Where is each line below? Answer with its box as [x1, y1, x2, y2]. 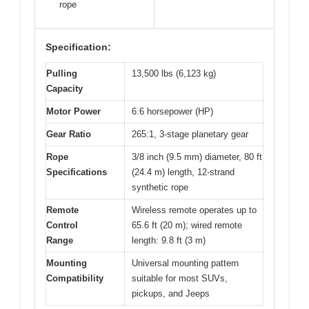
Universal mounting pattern [132, 258, 239, 269]
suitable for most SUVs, [132, 273, 228, 284]
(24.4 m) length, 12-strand [132, 167, 235, 178]
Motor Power [46, 106, 101, 117]
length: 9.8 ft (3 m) [132, 235, 206, 246]
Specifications [46, 167, 107, 178]
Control [46, 220, 78, 231]
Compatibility [46, 273, 103, 284]
